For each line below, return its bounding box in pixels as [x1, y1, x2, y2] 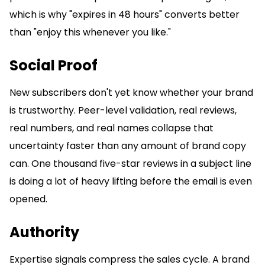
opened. [9, 192, 47, 206]
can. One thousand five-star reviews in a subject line [9, 157, 251, 171]
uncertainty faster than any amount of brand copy [9, 139, 246, 153]
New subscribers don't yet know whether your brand [9, 86, 253, 100]
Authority [9, 222, 79, 243]
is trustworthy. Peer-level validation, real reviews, [9, 104, 237, 118]
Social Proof [9, 56, 98, 76]
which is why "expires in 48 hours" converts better [9, 8, 240, 22]
